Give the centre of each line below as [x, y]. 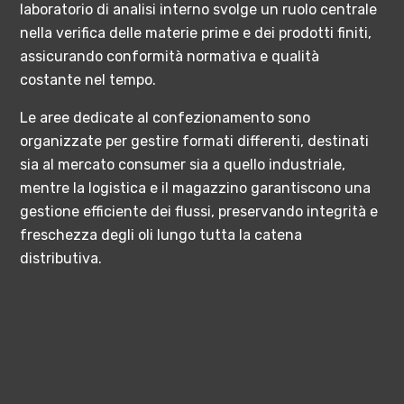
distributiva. [61, 259]
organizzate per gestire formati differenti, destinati [195, 142]
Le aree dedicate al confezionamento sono [165, 118]
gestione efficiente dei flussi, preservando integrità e [199, 212]
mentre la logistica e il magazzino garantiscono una [196, 188]
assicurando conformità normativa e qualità [170, 57]
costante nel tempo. [88, 80]
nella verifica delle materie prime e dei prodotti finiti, [196, 33]
